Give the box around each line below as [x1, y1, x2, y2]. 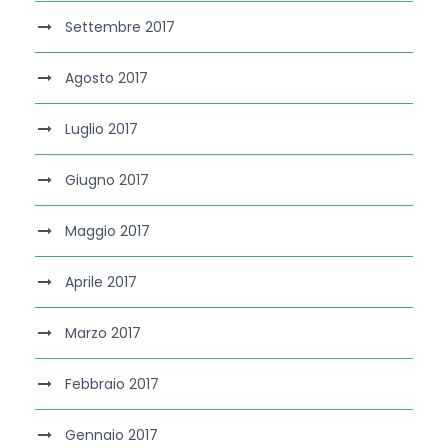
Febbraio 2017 [65, 374, 159, 395]
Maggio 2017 [65, 221, 150, 242]
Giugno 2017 [65, 170, 149, 191]
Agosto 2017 [65, 68, 148, 89]
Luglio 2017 [65, 119, 138, 140]
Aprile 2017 [65, 272, 137, 293]
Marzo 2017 [65, 323, 141, 344]
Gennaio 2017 [65, 425, 158, 446]
